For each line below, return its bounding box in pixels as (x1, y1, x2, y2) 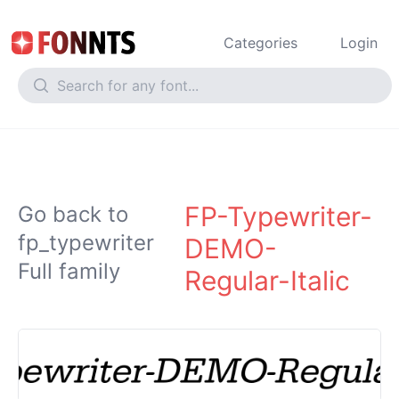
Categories (224, 34, 297, 52)
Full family (18, 258, 120, 284)
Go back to (18, 201, 128, 227)
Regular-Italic (184, 265, 351, 297)
